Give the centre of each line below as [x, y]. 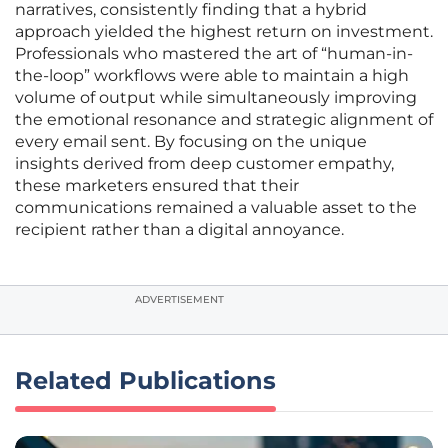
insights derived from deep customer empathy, [204, 164]
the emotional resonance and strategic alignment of [224, 120]
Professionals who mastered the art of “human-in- [214, 54]
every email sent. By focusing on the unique [191, 142]
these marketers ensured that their [157, 186]
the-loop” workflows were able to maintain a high [212, 76]
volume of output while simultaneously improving [216, 98]
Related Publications [145, 381]
